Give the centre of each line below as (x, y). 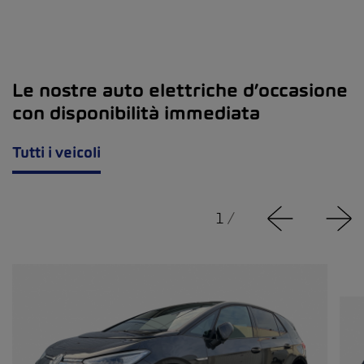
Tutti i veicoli (56, 153)
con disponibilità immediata (136, 113)
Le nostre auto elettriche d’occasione (180, 91)
